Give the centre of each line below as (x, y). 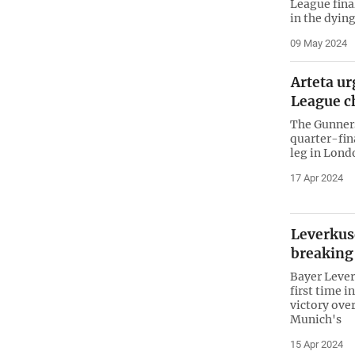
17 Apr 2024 (316, 178)
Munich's (315, 320)
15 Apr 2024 (316, 345)
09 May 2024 (318, 43)
